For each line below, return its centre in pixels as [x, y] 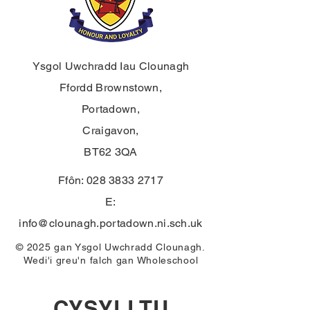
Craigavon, [111, 130]
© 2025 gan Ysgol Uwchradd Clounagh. [111, 247]
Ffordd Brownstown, [111, 88]
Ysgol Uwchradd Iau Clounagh [111, 66]
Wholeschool [167, 260]
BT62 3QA [111, 152]
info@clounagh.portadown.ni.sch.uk [111, 223]
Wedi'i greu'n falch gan [80, 260]
